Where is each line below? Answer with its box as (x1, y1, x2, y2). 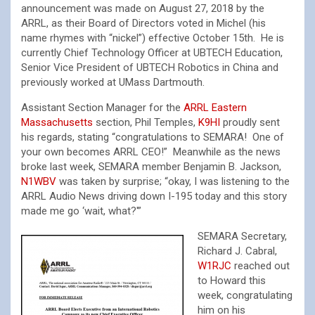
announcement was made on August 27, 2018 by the (21, 2, 264, 15)
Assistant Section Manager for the (21, 101, 184, 114)
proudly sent (220, 116, 280, 129)
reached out (231, 259, 290, 272)
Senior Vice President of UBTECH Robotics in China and (21, 61, 278, 74)
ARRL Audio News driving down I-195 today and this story (21, 190, 287, 202)
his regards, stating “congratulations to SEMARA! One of (21, 131, 284, 143)
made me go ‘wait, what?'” (21, 205, 141, 217)
